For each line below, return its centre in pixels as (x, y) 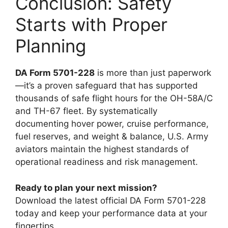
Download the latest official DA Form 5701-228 (110, 200)
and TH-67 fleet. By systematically (86, 111)
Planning (51, 46)
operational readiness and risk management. (107, 162)
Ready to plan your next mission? (86, 188)
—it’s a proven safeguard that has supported (107, 85)
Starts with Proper (91, 24)
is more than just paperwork (153, 73)
